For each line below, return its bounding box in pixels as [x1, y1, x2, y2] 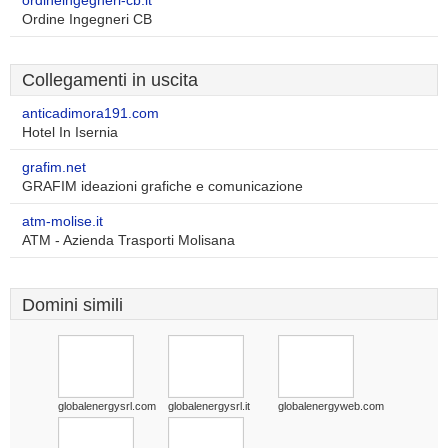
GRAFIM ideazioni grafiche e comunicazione [22, 179, 303, 194]
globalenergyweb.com [278, 400, 384, 412]
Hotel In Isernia [22, 125, 118, 140]
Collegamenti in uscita [22, 70, 198, 90]
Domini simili [22, 295, 123, 315]
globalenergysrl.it [168, 400, 250, 412]
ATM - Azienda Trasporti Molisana [22, 233, 235, 248]
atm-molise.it [22, 214, 103, 229]
